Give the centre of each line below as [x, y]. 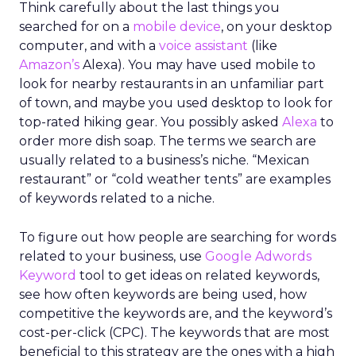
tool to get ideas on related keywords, [198, 275]
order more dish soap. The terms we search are [168, 141]
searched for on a [76, 27]
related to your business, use [112, 256]
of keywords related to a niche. [117, 198]
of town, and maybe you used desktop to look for [176, 103]
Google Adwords [258, 256]
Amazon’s [49, 65]
